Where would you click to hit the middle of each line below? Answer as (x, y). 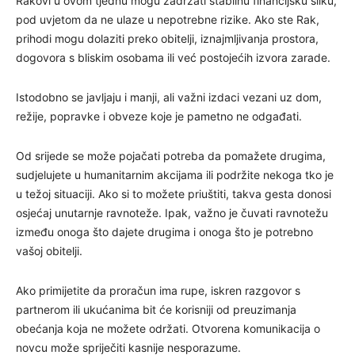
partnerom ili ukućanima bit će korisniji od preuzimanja (156, 309)
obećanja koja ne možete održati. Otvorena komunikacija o (168, 328)
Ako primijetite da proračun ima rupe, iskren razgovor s (158, 290)
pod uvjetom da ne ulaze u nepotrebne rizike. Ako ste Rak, (168, 19)
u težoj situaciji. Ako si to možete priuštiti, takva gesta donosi (174, 193)
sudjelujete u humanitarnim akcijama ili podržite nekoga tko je (175, 174)
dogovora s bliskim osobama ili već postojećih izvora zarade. (173, 57)
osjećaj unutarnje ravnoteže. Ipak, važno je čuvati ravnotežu (172, 212)
